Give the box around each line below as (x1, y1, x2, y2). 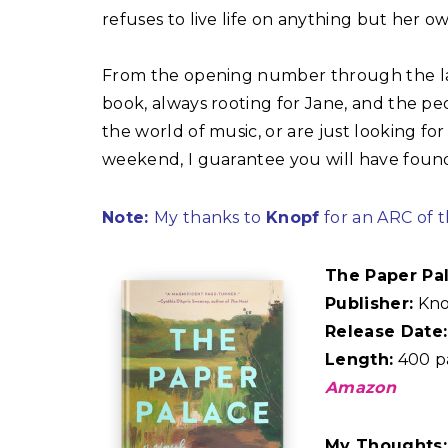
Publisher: (325, 294, 414, 314)
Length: (325, 350, 394, 370)
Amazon (325, 378, 396, 398)
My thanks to (153, 208, 267, 228)
